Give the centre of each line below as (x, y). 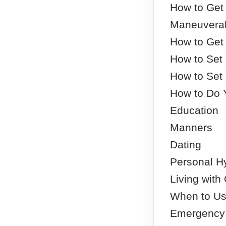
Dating (185, 144)
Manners (191, 127)
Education (194, 110)
